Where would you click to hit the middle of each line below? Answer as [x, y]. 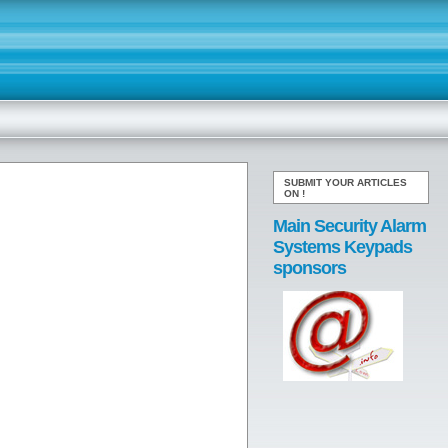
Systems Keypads [342, 247]
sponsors [309, 268]
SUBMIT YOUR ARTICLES [345, 182]
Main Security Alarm [349, 226]
